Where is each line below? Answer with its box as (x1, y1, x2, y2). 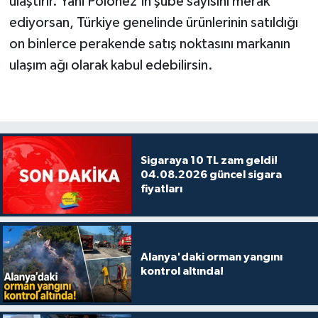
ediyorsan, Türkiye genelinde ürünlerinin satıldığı (9, 16, 298, 31)
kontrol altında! (140, 265, 224, 277)
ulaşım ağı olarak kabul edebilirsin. (9, 58, 213, 73)
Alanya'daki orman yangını (140, 251, 283, 263)
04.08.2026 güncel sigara (140, 169, 282, 181)
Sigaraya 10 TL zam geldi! (140, 155, 278, 167)
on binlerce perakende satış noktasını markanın (9, 37, 290, 52)
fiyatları (140, 183, 182, 195)
